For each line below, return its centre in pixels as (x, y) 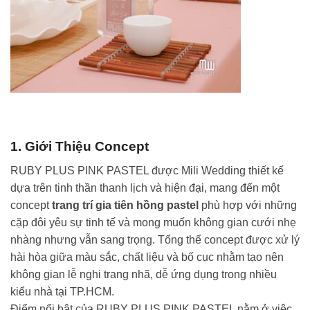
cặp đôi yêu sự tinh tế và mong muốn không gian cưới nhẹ (153, 222)
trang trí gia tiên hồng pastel (125, 205)
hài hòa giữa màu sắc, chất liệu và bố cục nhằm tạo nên (147, 257)
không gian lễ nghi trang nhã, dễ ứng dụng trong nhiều (144, 274)
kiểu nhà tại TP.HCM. (62, 291)
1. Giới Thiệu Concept (80, 147)
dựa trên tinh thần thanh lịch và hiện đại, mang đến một (145, 188)
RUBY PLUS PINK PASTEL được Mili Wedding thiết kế (147, 170)
